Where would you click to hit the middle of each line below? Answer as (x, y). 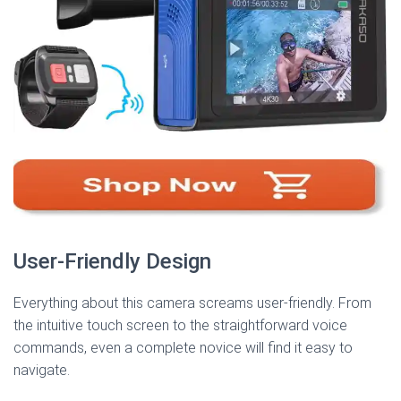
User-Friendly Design (112, 261)
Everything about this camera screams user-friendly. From (192, 303)
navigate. (42, 370)
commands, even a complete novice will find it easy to (183, 347)
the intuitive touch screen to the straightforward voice (180, 325)
